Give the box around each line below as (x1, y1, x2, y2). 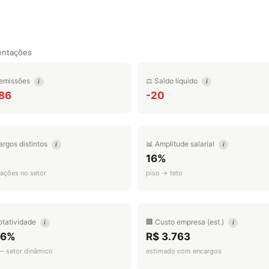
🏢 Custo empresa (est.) (146, 217, 226, 226)
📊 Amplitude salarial (146, 139, 216, 148)
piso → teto (146, 169, 183, 177)
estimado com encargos (146, 247, 222, 255)
